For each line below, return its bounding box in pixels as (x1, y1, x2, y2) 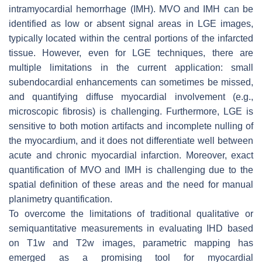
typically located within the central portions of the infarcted (9, 33, 253, 43)
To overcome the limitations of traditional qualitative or (9, 208, 253, 219)
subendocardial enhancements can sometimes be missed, (9, 77, 253, 87)
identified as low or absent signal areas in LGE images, (9, 18, 253, 29)
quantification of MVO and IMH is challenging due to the (9, 164, 253, 175)
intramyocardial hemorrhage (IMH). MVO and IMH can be (9, 4, 253, 14)
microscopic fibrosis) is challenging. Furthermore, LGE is (9, 106, 253, 116)
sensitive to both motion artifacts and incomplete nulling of (9, 120, 253, 131)
